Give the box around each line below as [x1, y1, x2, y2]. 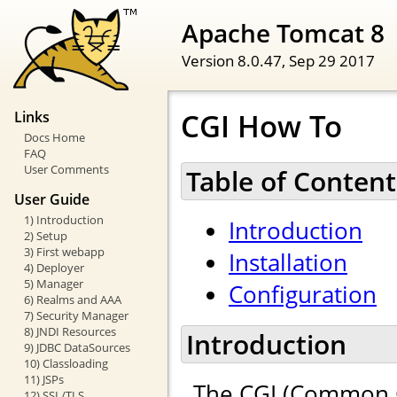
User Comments [23, 161, 109, 178]
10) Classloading [23, 354, 108, 371]
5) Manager [23, 275, 83, 292]
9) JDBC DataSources [23, 339, 130, 355]
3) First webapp [23, 243, 105, 260]
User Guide [14, 189, 90, 209]
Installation [229, 246, 347, 279]
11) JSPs [23, 370, 64, 387]
